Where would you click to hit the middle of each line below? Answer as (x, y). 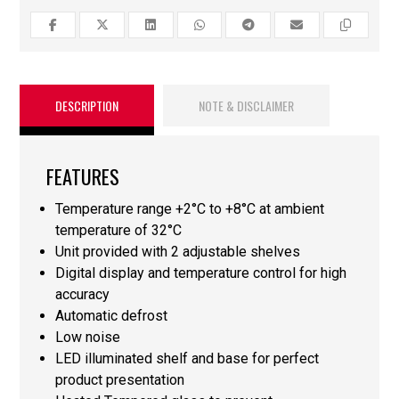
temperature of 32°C (119, 230)
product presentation (120, 379)
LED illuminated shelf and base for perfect (187, 358)
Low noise (88, 337)
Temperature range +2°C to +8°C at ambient (190, 208)
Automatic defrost (112, 315)
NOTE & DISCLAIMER (247, 105)
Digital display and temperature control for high (201, 273)
